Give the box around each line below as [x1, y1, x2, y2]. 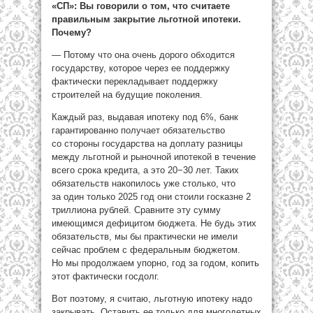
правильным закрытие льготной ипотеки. [52, 14, 241, 24]
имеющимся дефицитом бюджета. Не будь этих [52, 218, 256, 228]
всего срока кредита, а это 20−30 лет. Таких [52, 165, 239, 175]
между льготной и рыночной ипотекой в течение [52, 152, 256, 162]
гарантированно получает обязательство [52, 125, 225, 136]
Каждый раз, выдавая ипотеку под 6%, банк [52, 112, 238, 122]
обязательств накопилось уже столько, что [52, 178, 235, 189]
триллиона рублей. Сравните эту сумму [52, 205, 221, 215]
